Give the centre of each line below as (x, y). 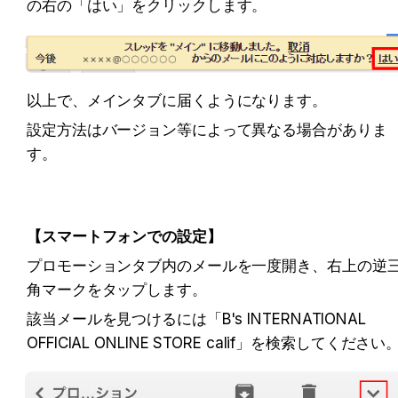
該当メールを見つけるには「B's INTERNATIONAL (196, 319)
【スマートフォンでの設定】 (124, 237)
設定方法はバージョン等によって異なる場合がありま (207, 130)
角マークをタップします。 (117, 290)
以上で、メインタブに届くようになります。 (177, 101)
